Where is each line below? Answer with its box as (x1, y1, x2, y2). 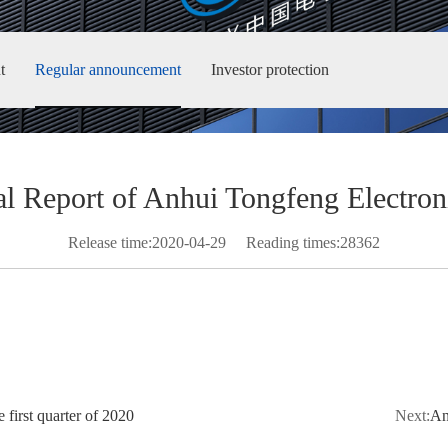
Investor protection (211, 60, 329, 78)
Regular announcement (35, 60, 181, 78)
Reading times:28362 (246, 233, 380, 251)
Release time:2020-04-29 (68, 233, 226, 251)
